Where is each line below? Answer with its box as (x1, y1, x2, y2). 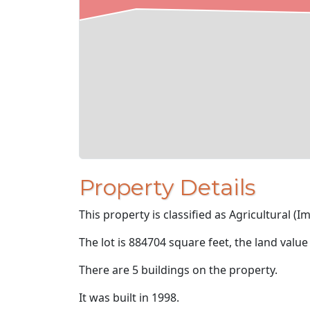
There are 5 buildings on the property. (79, 262, 277, 278)
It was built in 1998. (79, 290, 179, 306)
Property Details (79, 174, 255, 201)
